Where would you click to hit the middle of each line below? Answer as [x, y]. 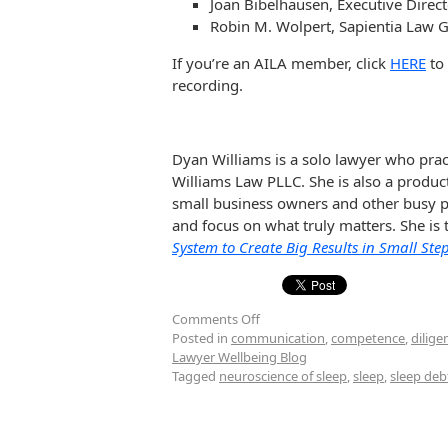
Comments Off [216, 319]
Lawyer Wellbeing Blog [239, 357]
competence [368, 338]
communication [278, 338]
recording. [207, 85]
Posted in [200, 338]
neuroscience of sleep [283, 376]
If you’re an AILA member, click [281, 63]
